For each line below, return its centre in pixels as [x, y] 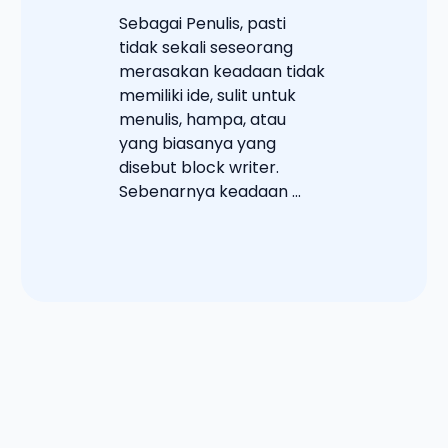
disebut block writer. [199, 167]
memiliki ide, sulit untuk [208, 95]
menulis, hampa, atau [203, 119]
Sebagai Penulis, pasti [203, 23]
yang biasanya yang [198, 143]
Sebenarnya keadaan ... [210, 191]
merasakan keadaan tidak [222, 71]
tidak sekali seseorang [206, 47]
